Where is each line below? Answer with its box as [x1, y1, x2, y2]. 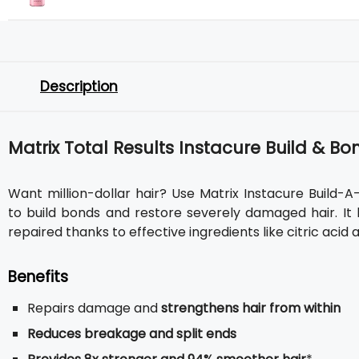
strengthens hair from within [161, 299, 341, 317]
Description [40, 77, 118, 96]
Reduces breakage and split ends [27, 325, 236, 343]
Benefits [8, 266, 68, 288]
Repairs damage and [27, 299, 161, 317]
